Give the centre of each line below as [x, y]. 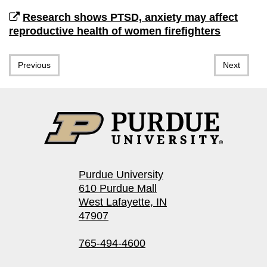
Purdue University [121, 174]
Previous [34, 65]
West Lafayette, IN [123, 202]
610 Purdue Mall [118, 188]
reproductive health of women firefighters [115, 31]
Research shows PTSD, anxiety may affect [130, 17]
